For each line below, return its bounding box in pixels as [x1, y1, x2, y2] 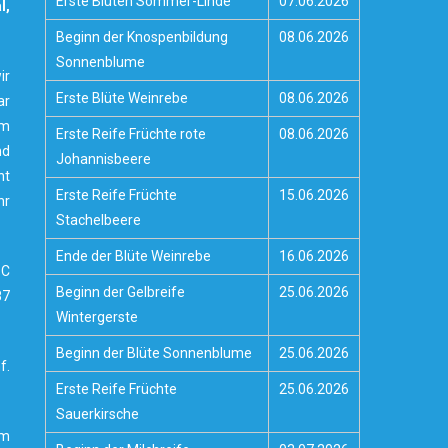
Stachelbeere [56, 212, 142, 228]
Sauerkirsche [56, 406, 140, 422]
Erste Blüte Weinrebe [56, 90, 189, 106]
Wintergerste [56, 309, 139, 325]
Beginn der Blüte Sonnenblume [56, 345, 253, 361]
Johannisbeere [56, 151, 152, 167]
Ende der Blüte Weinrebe [56, 248, 212, 264]
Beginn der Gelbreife [56, 284, 186, 300]
